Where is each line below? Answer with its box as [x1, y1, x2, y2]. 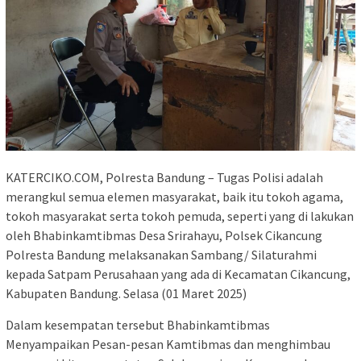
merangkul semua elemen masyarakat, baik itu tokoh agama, [6, 188, 343, 205]
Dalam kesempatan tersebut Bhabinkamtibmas [6, 316, 270, 333]
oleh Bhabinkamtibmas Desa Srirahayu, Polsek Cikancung [6, 226, 322, 243]
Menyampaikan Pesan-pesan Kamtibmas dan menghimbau [6, 335, 330, 352]
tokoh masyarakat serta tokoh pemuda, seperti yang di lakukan [6, 207, 354, 224]
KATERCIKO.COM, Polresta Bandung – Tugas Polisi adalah [6, 168, 323, 185]
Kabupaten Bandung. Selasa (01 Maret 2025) [6, 284, 247, 301]
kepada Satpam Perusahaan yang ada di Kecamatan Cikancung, [6, 265, 351, 282]
